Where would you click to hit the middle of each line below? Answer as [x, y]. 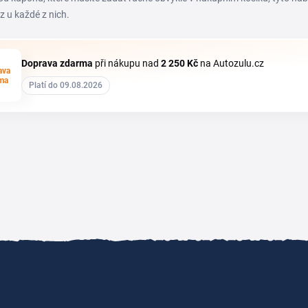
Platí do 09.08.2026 [66, 85]
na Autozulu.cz [231, 63]
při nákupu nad [127, 63]
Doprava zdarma [57, 63]
